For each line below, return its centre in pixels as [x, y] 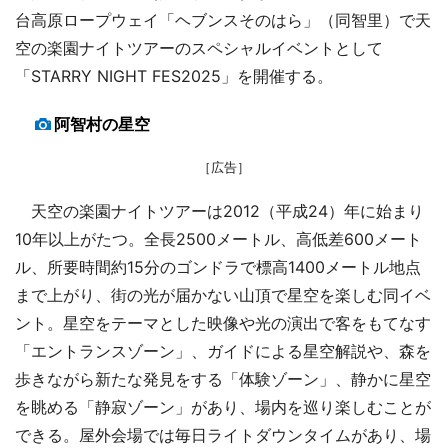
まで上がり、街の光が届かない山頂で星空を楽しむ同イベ [223, 294]
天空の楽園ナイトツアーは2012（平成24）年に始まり [219, 210]
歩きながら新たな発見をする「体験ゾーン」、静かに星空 [223, 378]
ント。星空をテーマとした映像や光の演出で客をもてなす [223, 322]
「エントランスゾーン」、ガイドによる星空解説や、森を [223, 350]
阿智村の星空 [102, 123]
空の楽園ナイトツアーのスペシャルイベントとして [199, 47]
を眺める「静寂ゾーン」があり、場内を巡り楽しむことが [223, 406]
